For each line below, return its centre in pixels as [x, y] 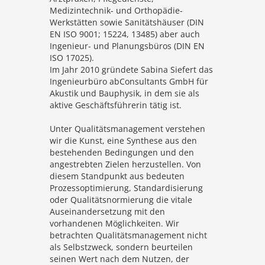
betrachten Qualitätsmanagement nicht [128, 235]
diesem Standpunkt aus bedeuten [117, 176]
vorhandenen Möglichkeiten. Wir [114, 223]
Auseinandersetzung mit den [107, 211]
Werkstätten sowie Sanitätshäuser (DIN [127, 22]
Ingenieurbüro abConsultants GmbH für [129, 81]
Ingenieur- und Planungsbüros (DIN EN [127, 46]
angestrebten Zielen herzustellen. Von [125, 164]
